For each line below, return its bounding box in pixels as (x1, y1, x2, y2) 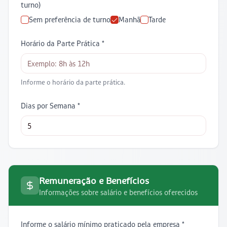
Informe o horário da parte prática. (21, 78, 125, 86)
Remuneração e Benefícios (39, 175, 149, 186)
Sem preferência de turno (29, 15, 110, 24)
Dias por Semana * (21, 101, 80, 110)
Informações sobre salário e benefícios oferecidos (39, 188, 198, 197)
